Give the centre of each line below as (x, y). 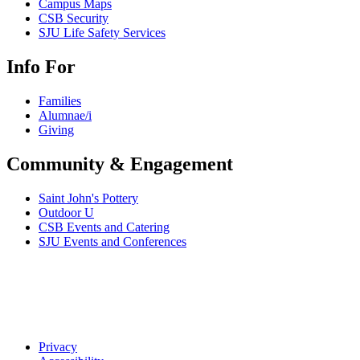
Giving (56, 130)
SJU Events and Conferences (112, 241)
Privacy (58, 347)
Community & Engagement (120, 164)
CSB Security (74, 18)
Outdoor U (66, 212)
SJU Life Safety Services (102, 33)
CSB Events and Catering (104, 227)
